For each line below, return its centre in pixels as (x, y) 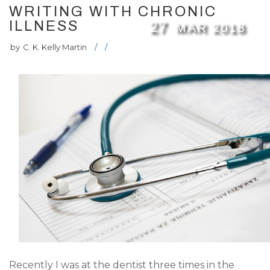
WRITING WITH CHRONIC (113, 11)
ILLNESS (44, 26)
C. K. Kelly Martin (55, 47)
